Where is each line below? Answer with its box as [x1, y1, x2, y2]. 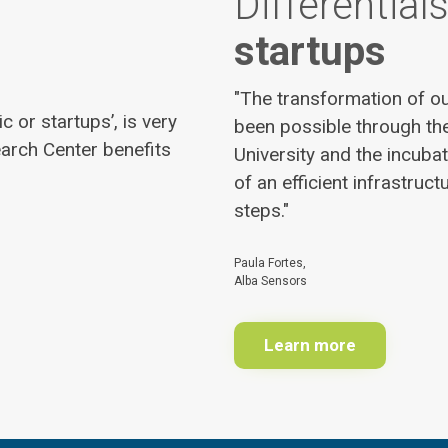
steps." [234, 199, 289, 222]
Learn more [264, 335, 356, 355]
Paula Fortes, [234, 256, 306, 270]
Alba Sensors [234, 274, 307, 288]
